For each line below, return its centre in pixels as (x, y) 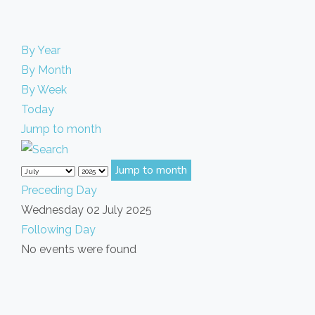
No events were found (79, 249)
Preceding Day (59, 190)
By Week (44, 89)
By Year (41, 50)
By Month (46, 70)
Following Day (58, 229)
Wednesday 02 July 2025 (86, 210)
